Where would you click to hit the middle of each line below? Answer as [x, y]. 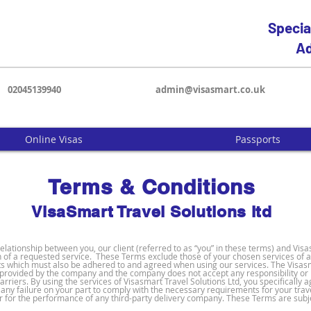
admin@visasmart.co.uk [210, 90]
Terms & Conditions [152, 187]
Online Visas [54, 139]
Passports [258, 139]
